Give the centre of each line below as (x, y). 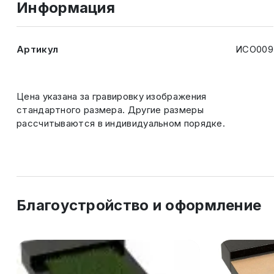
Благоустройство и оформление (139, 205)
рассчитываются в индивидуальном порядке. (121, 123)
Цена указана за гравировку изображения (112, 96)
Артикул (38, 49)
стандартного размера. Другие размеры (110, 110)
